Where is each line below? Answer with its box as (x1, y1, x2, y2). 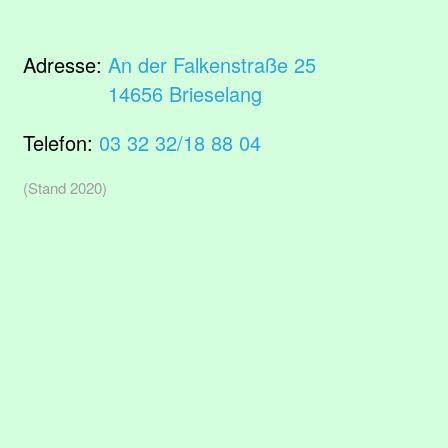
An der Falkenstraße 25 (108, 50, 316, 79)
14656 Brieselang (108, 79, 262, 108)
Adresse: (23, 50, 108, 79)
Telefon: (23, 128, 99, 157)
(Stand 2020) (23, 177, 107, 198)
